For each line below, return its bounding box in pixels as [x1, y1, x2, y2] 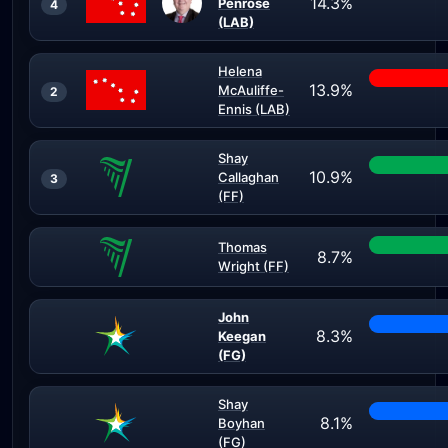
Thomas [218, 239, 267, 255]
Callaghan [218, 169, 279, 185]
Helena [218, 63, 262, 79]
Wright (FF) [218, 258, 289, 274]
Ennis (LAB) [218, 101, 290, 117]
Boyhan [218, 415, 265, 431]
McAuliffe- [218, 82, 284, 98]
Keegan [218, 328, 266, 344]
